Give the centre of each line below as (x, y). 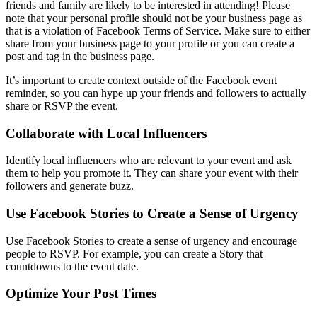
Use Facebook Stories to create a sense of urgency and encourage (151, 241)
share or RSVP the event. (62, 105)
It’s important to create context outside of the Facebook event (141, 80)
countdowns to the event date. (72, 266)
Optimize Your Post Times (81, 294)
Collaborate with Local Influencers (106, 133)
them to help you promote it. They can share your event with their (152, 173)
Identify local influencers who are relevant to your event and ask (149, 161)
